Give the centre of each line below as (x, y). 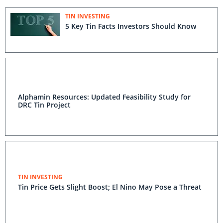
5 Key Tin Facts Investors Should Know (131, 26)
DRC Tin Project (44, 105)
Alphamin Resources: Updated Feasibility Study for (104, 97)
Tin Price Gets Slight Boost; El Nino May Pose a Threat (110, 187)
